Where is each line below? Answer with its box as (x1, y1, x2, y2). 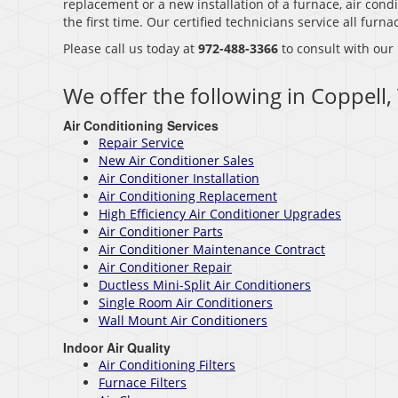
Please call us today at (63, 40, 198, 58)
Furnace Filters (99, 374, 187, 392)
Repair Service (99, 134, 184, 152)
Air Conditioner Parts (99, 223, 223, 241)
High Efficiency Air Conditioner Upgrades (99, 205, 341, 223)
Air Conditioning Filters (99, 356, 235, 374)
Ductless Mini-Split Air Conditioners (99, 276, 311, 294)
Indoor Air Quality (63, 338, 171, 357)
